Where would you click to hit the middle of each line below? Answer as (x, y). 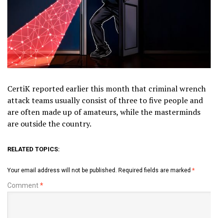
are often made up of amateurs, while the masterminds (104, 112)
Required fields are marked (155, 170)
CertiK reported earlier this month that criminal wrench (107, 88)
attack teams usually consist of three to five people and (105, 100)
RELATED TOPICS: (34, 149)
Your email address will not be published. (62, 170)
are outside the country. (49, 123)
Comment (24, 185)
